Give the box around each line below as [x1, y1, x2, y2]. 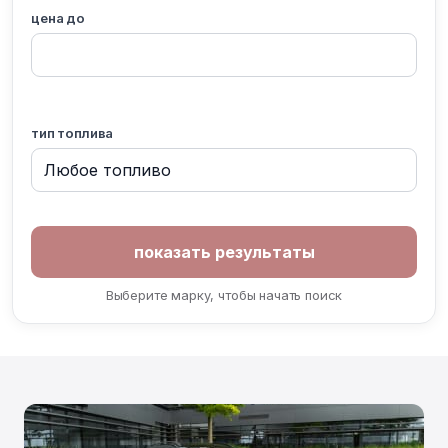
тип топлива [31, 125, 114, 141]
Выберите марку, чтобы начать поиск [105, 287, 343, 303]
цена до [31, 10, 85, 26]
